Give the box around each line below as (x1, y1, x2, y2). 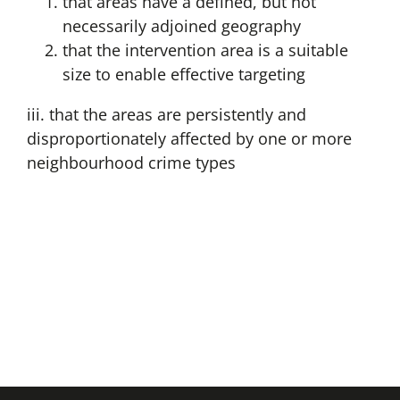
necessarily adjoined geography (62, 15, 301, 37)
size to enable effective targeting (62, 63, 305, 86)
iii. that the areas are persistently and (26, 104, 306, 126)
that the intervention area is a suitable (62, 39, 348, 62)
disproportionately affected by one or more (26, 128, 352, 150)
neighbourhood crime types (26, 152, 236, 174)
